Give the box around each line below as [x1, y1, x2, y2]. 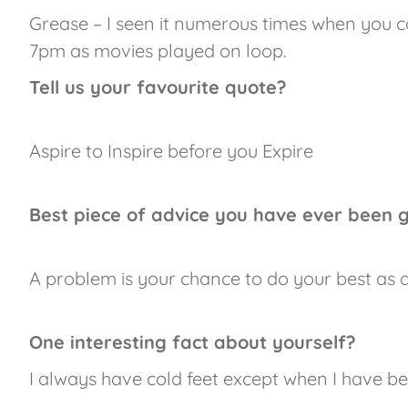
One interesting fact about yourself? [29, 330, 356, 353]
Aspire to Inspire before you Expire [29, 138, 313, 162]
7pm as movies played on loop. [29, 38, 287, 62]
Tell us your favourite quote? [29, 75, 287, 98]
